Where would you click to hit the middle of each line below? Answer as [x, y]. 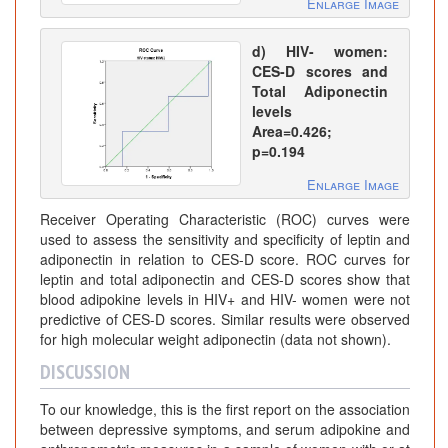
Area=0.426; [292, 131]
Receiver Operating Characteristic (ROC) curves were [225, 219]
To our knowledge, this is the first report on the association [225, 409]
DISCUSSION [85, 372]
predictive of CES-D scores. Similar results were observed [225, 319]
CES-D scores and [320, 71]
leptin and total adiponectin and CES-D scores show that [225, 279]
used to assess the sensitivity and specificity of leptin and [225, 239]
